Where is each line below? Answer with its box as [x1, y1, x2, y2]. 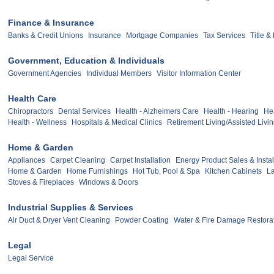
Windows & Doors [79, 178, 138, 187]
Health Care [8, 94, 56, 104]
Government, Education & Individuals [8, 56, 165, 66]
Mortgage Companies [126, 31, 198, 40]
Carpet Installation [110, 156, 171, 165]
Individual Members [86, 69, 152, 78]
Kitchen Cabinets [205, 167, 262, 176]
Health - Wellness [8, 118, 67, 127]
